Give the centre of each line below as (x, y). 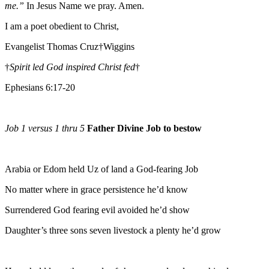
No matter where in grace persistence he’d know (96, 189)
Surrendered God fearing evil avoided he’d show (97, 210)
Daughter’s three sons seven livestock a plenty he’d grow (113, 230)
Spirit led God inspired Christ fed (72, 67)
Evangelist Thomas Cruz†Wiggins (70, 46)
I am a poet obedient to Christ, (62, 26)
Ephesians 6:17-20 (40, 87)
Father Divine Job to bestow (144, 128)
